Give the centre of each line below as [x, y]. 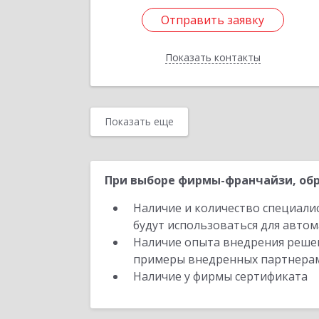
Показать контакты [213, 57]
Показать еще [139, 121]
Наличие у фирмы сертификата [222, 276]
